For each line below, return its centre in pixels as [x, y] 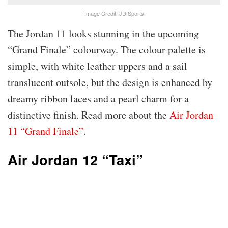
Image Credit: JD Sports [114, 13]
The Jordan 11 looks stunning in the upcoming [103, 33]
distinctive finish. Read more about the [89, 115]
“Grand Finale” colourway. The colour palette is [107, 49]
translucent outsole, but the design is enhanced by [110, 82]
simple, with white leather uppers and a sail [97, 66]
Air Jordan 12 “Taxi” [75, 160]
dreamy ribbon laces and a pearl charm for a [98, 98]
